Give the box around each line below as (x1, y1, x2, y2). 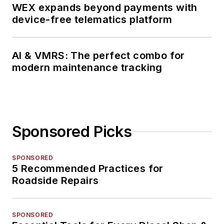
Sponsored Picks (12, 122, 132, 141)
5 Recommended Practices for (12, 162, 163, 175)
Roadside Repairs (12, 174, 99, 187)
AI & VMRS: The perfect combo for (12, 49, 185, 62)
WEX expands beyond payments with (12, 1, 197, 14)
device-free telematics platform (12, 13, 172, 26)
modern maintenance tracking (12, 61, 162, 74)
